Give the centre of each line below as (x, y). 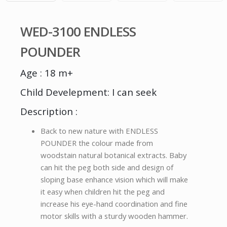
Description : (49, 111)
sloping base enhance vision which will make (114, 179)
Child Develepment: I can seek (88, 92)
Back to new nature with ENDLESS (99, 130)
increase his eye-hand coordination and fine (114, 203)
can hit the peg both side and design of (107, 167)
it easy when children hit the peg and (103, 191)
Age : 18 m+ (47, 72)
